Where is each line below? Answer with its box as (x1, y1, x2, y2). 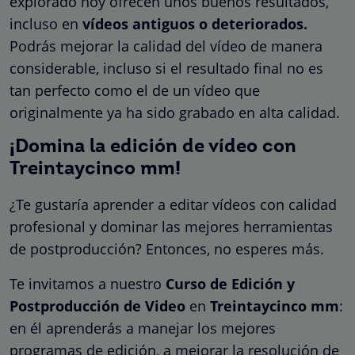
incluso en (10, 13, 78, 33)
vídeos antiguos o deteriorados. (78, 13, 307, 33)
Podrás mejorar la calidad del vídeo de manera (10, 36, 323, 55)
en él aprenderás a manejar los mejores (10, 318, 276, 338)
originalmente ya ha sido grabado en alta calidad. (10, 102, 340, 122)
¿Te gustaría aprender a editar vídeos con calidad (10, 194, 337, 214)
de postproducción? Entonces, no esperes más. (10, 239, 324, 258)
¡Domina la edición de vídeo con (10, 137, 296, 157)
